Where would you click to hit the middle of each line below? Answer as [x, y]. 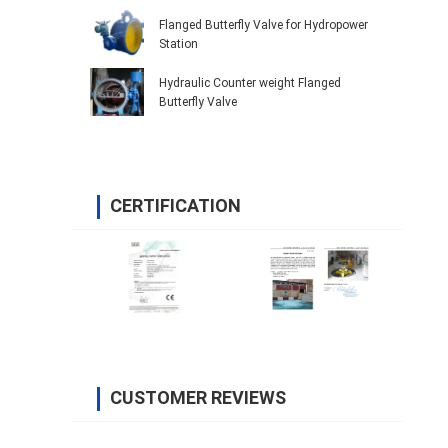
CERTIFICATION [175, 206]
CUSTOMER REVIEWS [198, 398]
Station [178, 44]
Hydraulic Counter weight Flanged [228, 83]
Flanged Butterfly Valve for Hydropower [263, 25]
